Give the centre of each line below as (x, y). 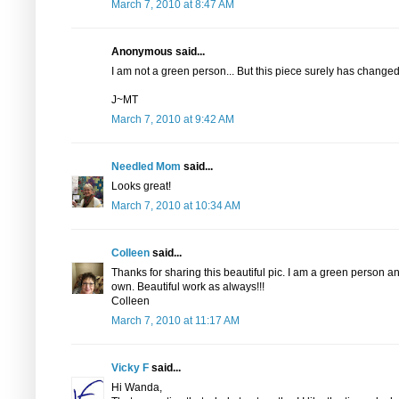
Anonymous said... (158, 52)
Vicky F (130, 368)
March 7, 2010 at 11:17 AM (175, 321)
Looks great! (141, 186)
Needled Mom (146, 167)
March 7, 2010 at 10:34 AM (176, 206)
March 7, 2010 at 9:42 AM (173, 119)
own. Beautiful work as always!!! (188, 287)
